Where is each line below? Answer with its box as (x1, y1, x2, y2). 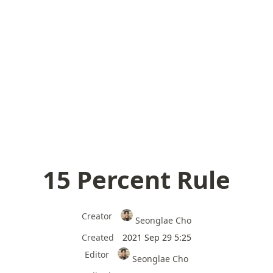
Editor (84, 248, 109, 260)
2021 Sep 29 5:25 (122, 231, 191, 243)
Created (82, 231, 114, 243)
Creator (81, 210, 112, 222)
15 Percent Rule (43, 163, 230, 196)
